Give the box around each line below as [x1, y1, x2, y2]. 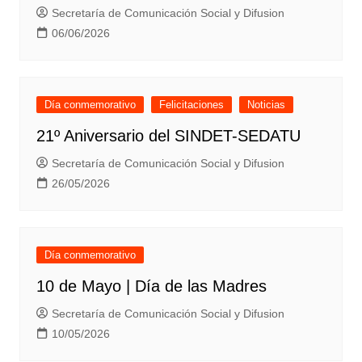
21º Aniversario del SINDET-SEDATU [36, 127, 301, 145]
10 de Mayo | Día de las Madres [36, 277, 267, 296]
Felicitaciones [158, 99, 224, 112]
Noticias [246, 99, 285, 112]
